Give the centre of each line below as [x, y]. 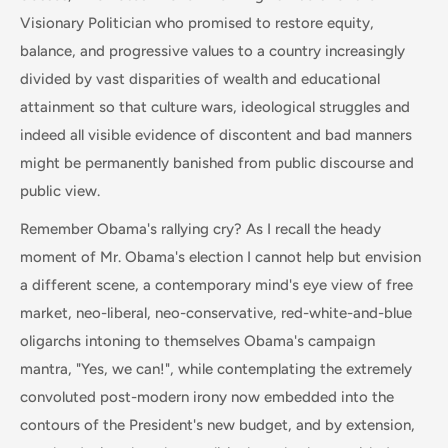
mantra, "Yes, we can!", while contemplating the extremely [216, 369]
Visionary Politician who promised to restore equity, [197, 22]
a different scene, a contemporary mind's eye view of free [216, 285]
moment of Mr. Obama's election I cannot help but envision [220, 257]
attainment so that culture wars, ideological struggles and [215, 106]
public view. [60, 190]
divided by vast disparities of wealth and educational [200, 78]
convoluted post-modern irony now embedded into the [207, 397]
